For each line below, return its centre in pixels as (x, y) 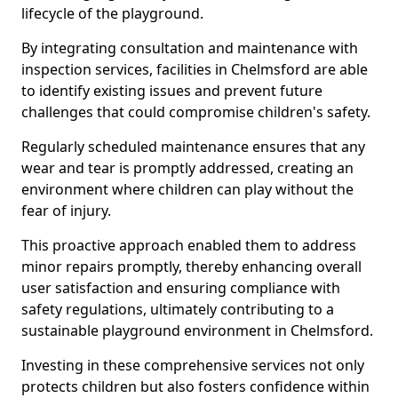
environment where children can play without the (187, 189)
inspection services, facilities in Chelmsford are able (195, 69)
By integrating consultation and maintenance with (190, 48)
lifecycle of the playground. (112, 13)
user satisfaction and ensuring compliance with (181, 288)
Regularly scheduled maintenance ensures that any (193, 147)
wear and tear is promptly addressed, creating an (187, 168)
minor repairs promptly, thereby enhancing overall (191, 267)
